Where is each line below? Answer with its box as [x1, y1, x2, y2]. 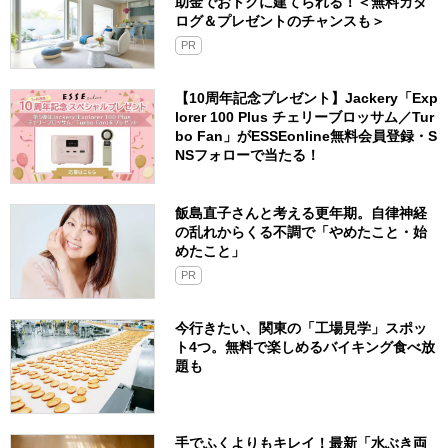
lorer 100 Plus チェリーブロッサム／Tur [175, 109, 434, 126]
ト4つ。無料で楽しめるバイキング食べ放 [175, 339, 435, 356]
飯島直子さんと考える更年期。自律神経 [175, 205, 427, 222]
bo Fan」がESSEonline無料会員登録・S [175, 128, 437, 145]
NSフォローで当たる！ [175, 147, 320, 164]
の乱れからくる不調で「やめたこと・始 [175, 224, 427, 241]
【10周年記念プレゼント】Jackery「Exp [175, 90, 438, 107]
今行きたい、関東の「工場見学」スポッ [175, 320, 427, 337]
